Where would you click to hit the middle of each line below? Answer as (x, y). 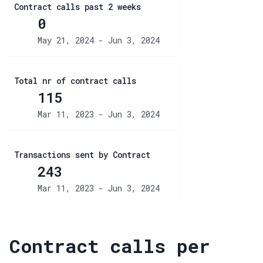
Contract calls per (110, 245)
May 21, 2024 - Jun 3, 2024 (99, 40)
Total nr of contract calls (75, 80)
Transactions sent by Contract (82, 154)
